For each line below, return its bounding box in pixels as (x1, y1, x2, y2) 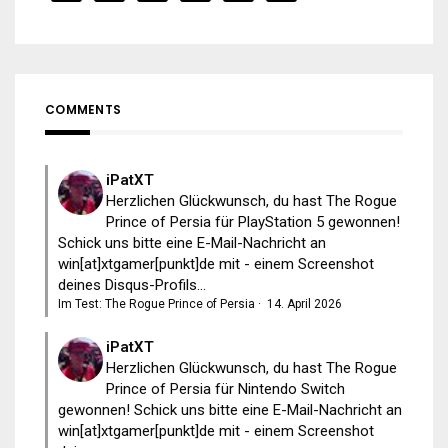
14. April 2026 (267, 296, 342, 311)
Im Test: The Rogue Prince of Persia (58, 296, 255, 311)
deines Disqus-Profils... (58, 275, 206, 294)
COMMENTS (45, 100, 121, 118)
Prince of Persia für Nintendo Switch (106, 379, 345, 398)
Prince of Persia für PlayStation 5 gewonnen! (106, 212, 400, 231)
